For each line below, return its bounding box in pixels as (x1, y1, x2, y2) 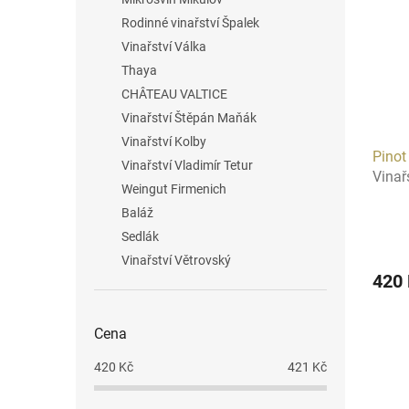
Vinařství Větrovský (121, 253, 231, 267)
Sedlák (121, 229, 159, 244)
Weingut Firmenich (121, 182, 226, 196)
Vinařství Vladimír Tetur (121, 158, 253, 173)
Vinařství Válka (121, 39, 206, 54)
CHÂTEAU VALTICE (121, 87, 227, 101)
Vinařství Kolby (121, 134, 206, 149)
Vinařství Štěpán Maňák (121, 110, 257, 125)
